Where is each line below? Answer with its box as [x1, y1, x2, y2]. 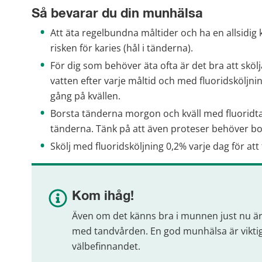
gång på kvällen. [50, 89, 120, 103]
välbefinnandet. [71, 239, 140, 253]
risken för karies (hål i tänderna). [50, 42, 193, 55]
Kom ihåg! [71, 190, 134, 204]
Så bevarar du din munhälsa [32, 7, 203, 20]
